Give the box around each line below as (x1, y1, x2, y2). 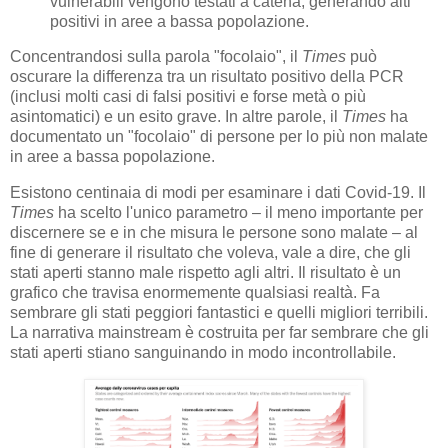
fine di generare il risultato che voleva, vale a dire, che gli (10, 244, 411, 262)
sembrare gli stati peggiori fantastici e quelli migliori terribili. (10, 304, 428, 322)
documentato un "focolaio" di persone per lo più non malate (10, 128, 428, 146)
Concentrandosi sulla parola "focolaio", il (10, 48, 302, 66)
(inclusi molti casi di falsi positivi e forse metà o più (10, 88, 366, 106)
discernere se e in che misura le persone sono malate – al (10, 224, 418, 242)
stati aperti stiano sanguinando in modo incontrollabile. (10, 344, 396, 362)
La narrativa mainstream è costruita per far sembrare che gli (10, 324, 429, 342)
